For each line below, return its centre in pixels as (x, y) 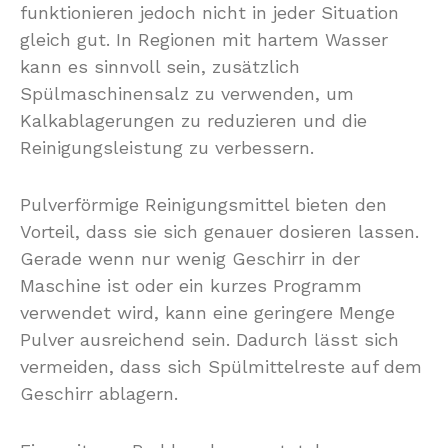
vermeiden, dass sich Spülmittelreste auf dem (221, 366)
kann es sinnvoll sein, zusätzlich (160, 66)
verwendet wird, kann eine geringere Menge (207, 312)
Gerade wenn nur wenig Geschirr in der (190, 258)
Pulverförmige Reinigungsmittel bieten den (203, 204)
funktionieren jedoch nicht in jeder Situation (209, 12)
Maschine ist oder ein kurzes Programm (191, 285)
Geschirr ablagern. (99, 393)
